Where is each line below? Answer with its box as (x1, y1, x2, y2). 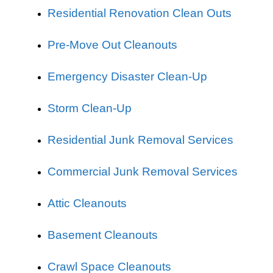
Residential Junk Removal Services (48, 133, 233, 146)
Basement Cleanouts (48, 229, 158, 241)
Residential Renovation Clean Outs (48, 7, 232, 19)
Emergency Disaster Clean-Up (48, 70, 207, 83)
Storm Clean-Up (48, 102, 132, 115)
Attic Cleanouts (48, 197, 127, 210)
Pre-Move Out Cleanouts (48, 38, 177, 51)
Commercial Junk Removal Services (48, 165, 238, 178)
